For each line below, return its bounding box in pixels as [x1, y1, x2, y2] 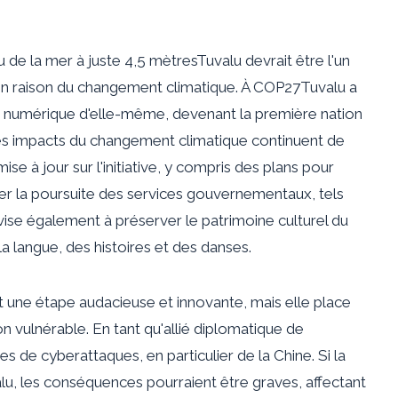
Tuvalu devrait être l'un [196, 51, 350, 69]
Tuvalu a [300, 77, 357, 96]
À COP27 [241, 77, 300, 96]
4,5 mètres [124, 51, 196, 69]
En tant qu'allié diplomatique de [92, 319, 304, 338]
